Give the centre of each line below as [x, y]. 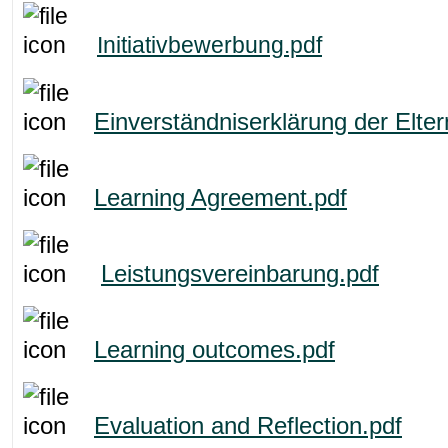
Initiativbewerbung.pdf [209, 44]
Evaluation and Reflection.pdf [248, 425]
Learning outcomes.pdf [214, 349]
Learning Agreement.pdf [220, 197]
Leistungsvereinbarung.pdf [240, 273]
